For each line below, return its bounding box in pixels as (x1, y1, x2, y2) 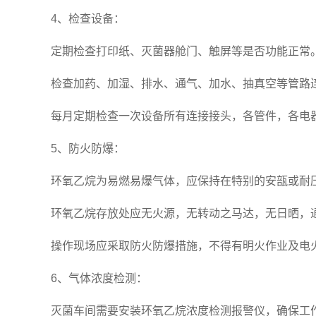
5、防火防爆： (51, 142, 125, 154)
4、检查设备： (51, 13, 125, 25)
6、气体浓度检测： (51, 272, 147, 284)
